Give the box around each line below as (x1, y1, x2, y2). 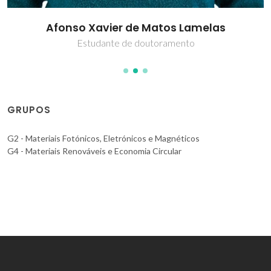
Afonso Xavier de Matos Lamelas (45, 21, 226, 36)
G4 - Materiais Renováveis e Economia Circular (7, 146, 181, 157)
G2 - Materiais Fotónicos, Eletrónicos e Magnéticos (7, 133, 200, 144)
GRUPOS (7, 103, 51, 117)
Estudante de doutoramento (76, 37, 195, 49)
